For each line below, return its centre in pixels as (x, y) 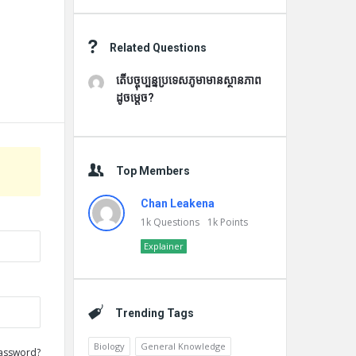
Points (234, 222)
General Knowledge (183, 346)
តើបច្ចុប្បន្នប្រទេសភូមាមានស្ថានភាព (189, 80)
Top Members (153, 171)
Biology (109, 346)
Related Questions (158, 48)
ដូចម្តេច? (135, 98)
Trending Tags (155, 313)
